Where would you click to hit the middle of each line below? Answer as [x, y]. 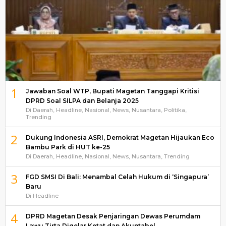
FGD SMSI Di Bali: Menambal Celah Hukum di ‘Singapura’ [117, 177]
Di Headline [42, 195]
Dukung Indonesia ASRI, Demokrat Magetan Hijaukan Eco [120, 137]
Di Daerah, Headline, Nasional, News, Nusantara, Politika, [106, 110]
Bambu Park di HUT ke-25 [68, 147]
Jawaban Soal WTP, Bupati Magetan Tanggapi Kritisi [112, 91]
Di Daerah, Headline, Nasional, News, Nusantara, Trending [108, 156]
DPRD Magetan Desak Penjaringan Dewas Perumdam [113, 216]
